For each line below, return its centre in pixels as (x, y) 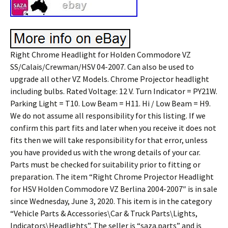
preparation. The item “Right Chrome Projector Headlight (112, 177)
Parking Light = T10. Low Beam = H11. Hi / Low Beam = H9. (110, 103)
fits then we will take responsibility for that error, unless (109, 140)
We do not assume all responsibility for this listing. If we (108, 116)
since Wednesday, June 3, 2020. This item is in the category (111, 201)
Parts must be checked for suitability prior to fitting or (105, 164)
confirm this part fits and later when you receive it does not (113, 128)
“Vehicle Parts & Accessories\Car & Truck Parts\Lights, (104, 213)
